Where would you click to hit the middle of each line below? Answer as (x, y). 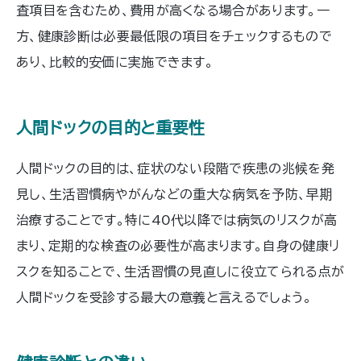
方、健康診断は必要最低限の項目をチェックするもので (174, 37)
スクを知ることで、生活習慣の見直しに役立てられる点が (180, 272)
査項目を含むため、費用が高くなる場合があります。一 (173, 11)
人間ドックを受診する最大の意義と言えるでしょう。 (164, 298)
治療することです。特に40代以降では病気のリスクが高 (177, 220)
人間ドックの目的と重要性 (111, 128)
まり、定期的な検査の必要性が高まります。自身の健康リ (178, 246)
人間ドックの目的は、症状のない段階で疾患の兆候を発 (176, 169)
